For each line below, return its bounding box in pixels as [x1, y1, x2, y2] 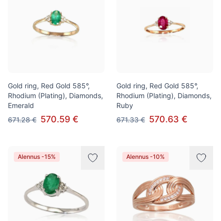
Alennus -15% [18, 153, 56, 160]
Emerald [8, 101, 34, 110]
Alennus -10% [126, 153, 165, 160]
